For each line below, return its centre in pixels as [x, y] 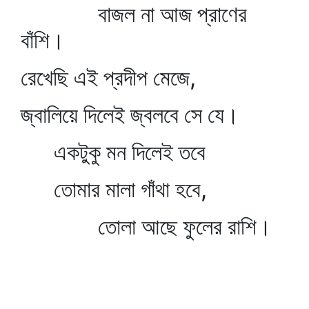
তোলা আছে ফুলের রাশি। [146, 227]
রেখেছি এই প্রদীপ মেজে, [108, 78]
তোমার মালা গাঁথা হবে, [114, 189]
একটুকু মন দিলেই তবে [113, 152]
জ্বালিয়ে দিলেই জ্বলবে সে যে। [130, 115]
